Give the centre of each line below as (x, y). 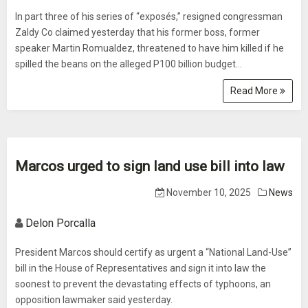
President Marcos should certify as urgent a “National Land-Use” (153, 252)
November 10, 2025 (208, 192)
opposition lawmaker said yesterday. (94, 300)
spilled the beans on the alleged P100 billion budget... (129, 64)
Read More (255, 91)
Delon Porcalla (60, 223)
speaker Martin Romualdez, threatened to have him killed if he (150, 48)
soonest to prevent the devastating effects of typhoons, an (143, 284)
